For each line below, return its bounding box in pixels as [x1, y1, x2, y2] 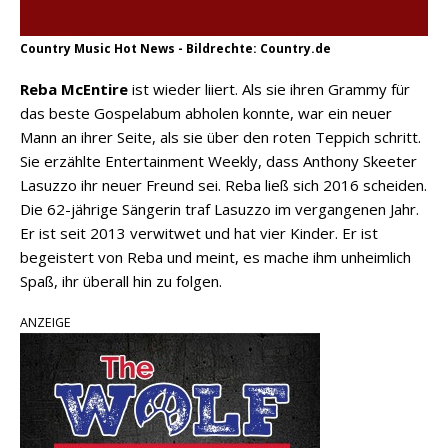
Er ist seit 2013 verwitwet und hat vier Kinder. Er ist [20, 222, 378, 243]
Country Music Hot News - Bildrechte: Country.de [20, 39, 331, 57]
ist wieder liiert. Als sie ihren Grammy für [128, 78, 410, 99]
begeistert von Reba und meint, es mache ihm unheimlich [20, 246, 411, 267]
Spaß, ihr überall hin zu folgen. [20, 270, 222, 291]
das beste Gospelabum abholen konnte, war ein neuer [20, 102, 392, 123]
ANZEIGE [20, 313, 71, 331]
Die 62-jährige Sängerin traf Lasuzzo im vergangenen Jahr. [20, 198, 419, 219]
